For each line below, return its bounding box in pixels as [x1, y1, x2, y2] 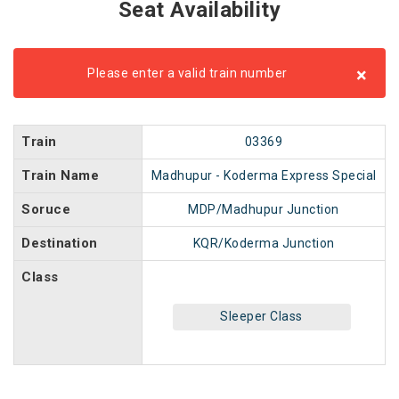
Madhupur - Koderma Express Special [151, 168, 377, 183]
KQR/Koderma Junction [192, 236, 335, 250]
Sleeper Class [220, 309, 303, 323]
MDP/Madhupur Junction [188, 202, 339, 216]
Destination [21, 235, 98, 251]
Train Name [21, 167, 99, 183]
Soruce [21, 201, 70, 217]
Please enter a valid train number [87, 66, 288, 80]
